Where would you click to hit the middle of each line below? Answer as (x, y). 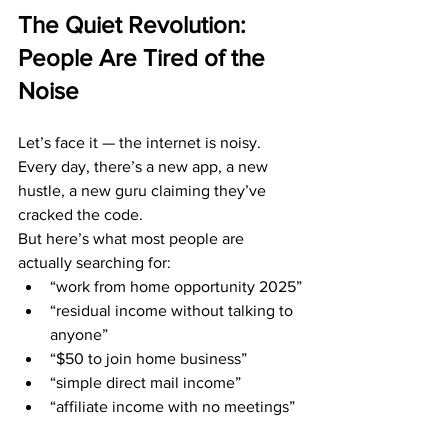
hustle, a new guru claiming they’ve (144, 190)
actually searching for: (94, 262)
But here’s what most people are (133, 238)
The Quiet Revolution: (135, 24)
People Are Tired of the (144, 57)
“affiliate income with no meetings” (172, 406)
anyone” (79, 334)
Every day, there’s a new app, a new (145, 166)
